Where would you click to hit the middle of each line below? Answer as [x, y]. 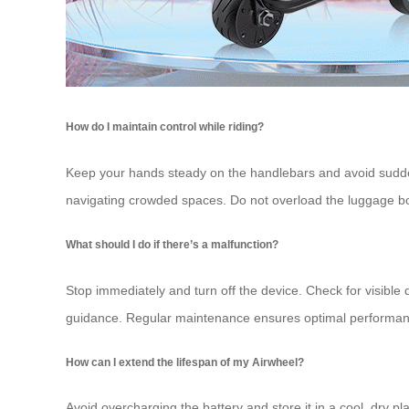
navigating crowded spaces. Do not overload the [207, 199]
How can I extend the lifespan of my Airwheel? [185, 362]
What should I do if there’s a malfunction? [172, 245]
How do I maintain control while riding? [165, 127]
